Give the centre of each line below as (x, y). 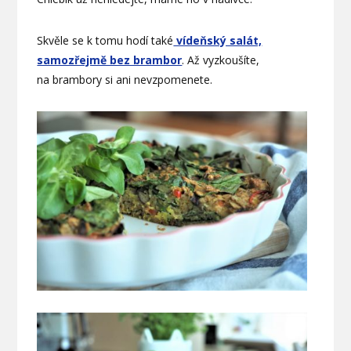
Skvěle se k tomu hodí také (105, 40)
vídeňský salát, (218, 40)
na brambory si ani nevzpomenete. (125, 79)
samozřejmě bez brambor (110, 60)
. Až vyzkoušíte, (221, 60)
